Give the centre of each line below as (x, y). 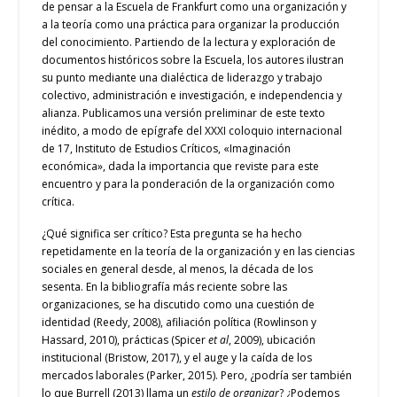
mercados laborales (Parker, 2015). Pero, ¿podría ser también (197, 375)
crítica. (58, 201)
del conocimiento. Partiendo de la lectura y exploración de (189, 42)
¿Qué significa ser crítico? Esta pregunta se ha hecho (172, 233)
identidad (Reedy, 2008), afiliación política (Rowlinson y (179, 322)
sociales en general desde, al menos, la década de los (178, 269)
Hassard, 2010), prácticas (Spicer (125, 339)
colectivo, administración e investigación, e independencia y (192, 95)
